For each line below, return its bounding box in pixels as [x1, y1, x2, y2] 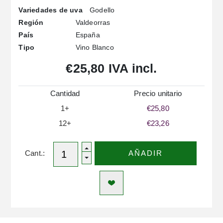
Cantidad [50, 89, 80, 98]
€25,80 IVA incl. [66, 61, 157, 75]
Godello [87, 5, 115, 14]
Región [18, 18, 44, 27]
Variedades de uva [18, 6, 83, 14]
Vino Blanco [73, 43, 114, 51]
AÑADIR [128, 149, 163, 158]
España [73, 30, 100, 39]
